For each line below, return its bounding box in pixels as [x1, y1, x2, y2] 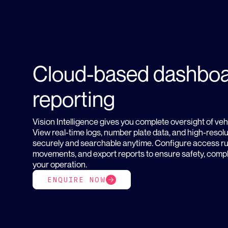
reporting [33, 86, 115, 112]
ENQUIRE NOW [47, 176, 106, 184]
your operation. [33, 159, 87, 170]
